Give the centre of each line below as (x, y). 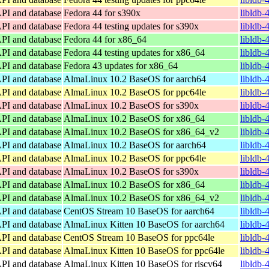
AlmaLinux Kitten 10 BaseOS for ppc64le (144, 250)
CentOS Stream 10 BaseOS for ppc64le (139, 237)
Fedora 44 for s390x (102, 13)
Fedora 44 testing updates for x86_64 (134, 52)
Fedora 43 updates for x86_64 (121, 65)
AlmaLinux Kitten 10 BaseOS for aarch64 (144, 224)
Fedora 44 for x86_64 (105, 39)
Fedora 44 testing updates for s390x (131, 26)
